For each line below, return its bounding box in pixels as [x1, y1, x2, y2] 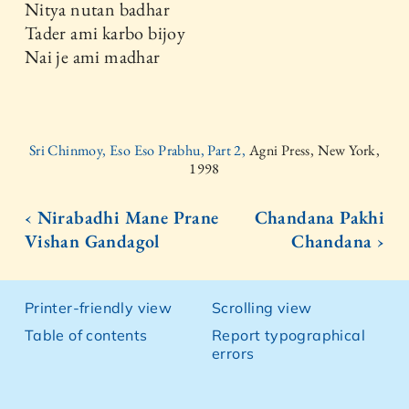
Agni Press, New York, [248, 140, 381, 160]
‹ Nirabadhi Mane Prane [24, 204, 219, 229]
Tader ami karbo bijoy [24, 20, 186, 45]
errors [212, 343, 255, 362]
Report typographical [212, 325, 365, 344]
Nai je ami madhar [24, 44, 161, 68]
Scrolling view [212, 298, 312, 317]
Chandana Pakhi [254, 204, 385, 229]
